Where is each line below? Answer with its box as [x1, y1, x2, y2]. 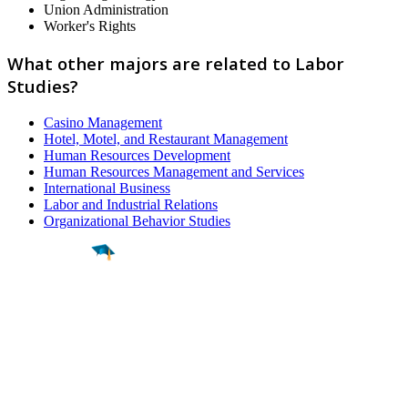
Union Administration [44, 2, 168, 18]
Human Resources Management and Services [44, 163, 304, 179]
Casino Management [44, 114, 162, 130]
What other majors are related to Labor [7, 51, 344, 75]
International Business [44, 179, 170, 196]
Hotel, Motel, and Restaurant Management [44, 130, 288, 147]
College [48, 343, 105, 364]
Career [48, 382, 100, 403]
